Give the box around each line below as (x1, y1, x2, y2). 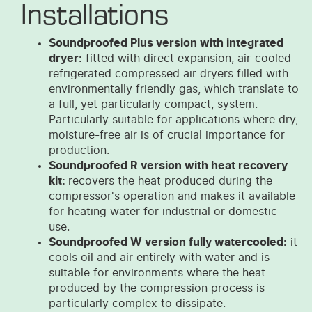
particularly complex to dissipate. (49, 297, 226, 309)
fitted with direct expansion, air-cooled (82, 52, 291, 64)
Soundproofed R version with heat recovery (49, 159, 288, 171)
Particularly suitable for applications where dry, (49, 114, 298, 125)
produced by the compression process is (49, 282, 265, 294)
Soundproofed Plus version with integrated (49, 37, 283, 49)
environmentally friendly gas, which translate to (49, 83, 299, 95)
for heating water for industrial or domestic (49, 205, 277, 217)
